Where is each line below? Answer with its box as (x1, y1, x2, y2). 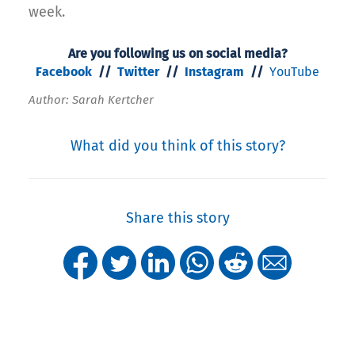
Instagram (185, 63, 244, 79)
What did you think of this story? (70, 136, 285, 155)
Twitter (117, 63, 159, 79)
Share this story (125, 208, 230, 227)
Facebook (36, 63, 92, 79)
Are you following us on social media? (67, 45, 288, 61)
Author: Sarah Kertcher (29, 92, 154, 107)
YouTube (269, 63, 319, 79)
